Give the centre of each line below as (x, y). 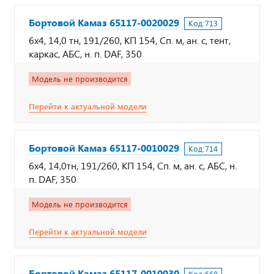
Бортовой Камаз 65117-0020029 (104, 22)
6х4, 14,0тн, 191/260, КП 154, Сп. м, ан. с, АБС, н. (133, 165)
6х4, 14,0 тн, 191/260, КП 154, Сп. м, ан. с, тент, (130, 40)
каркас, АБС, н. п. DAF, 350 (85, 54)
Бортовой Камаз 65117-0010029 (104, 148)
